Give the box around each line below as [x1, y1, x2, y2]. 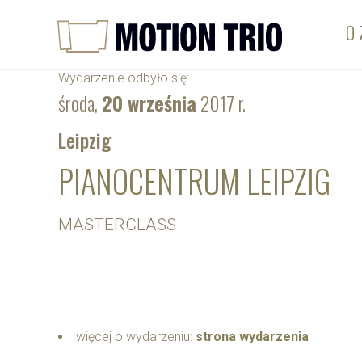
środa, [58, 88, 102, 117]
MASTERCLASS [58, 215, 176, 235]
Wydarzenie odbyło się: [58, 70, 189, 86]
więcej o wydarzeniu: [76, 329, 192, 345]
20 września [102, 88, 196, 117]
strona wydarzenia [196, 329, 309, 345]
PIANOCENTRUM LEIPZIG [58, 157, 330, 204]
